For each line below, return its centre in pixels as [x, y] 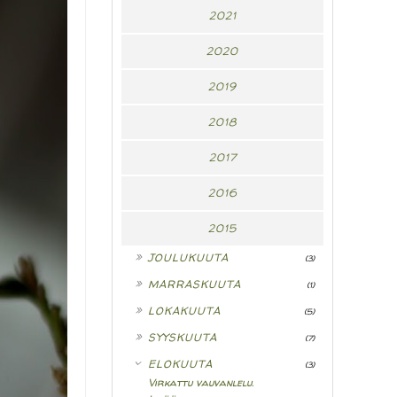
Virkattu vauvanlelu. [201, 383]
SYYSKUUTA [183, 338]
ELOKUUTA [180, 364]
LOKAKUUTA [184, 311]
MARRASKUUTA [195, 284]
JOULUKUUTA [188, 258]
